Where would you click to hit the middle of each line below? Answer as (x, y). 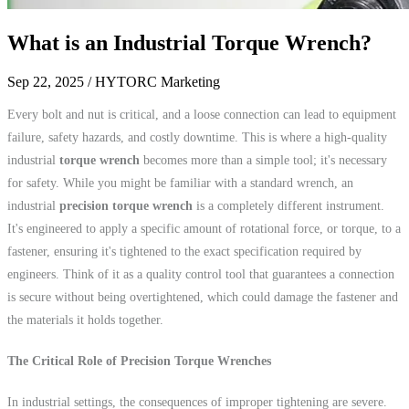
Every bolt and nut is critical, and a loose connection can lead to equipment (202, 114)
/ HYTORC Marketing (154, 81)
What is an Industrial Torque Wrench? (189, 42)
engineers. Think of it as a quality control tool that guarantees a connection (201, 274)
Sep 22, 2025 (47, 81)
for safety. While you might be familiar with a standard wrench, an (180, 183)
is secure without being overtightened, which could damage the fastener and (203, 297)
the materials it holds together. (85, 320)
